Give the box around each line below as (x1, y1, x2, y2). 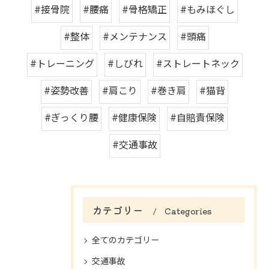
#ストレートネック (156, 56, 240, 73)
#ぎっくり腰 (44, 110, 98, 127)
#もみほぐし (180, 2, 235, 19)
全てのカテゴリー (92, 233, 159, 247)
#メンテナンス (102, 29, 167, 46)
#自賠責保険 (170, 110, 225, 127)
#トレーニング (29, 56, 94, 73)
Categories (165, 204, 212, 217)
